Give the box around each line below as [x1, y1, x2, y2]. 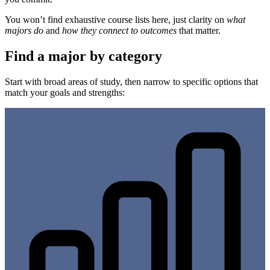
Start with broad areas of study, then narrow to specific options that [5, 77, 258, 87]
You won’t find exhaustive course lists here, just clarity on [5, 14, 227, 25]
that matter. [177, 25, 221, 36]
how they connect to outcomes [62, 25, 177, 36]
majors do [5, 25, 43, 36]
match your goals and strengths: [5, 87, 125, 98]
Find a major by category [5, 48, 162, 64]
